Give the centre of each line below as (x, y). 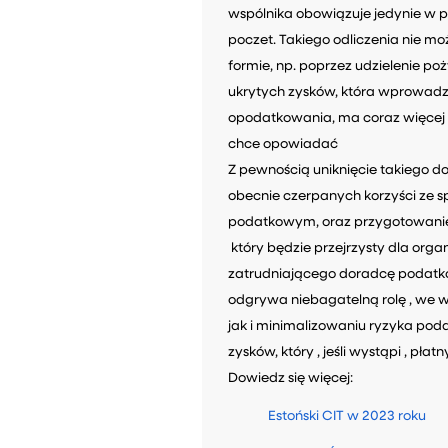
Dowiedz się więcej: (291, 379)
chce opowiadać (283, 145)
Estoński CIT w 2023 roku (347, 417)
